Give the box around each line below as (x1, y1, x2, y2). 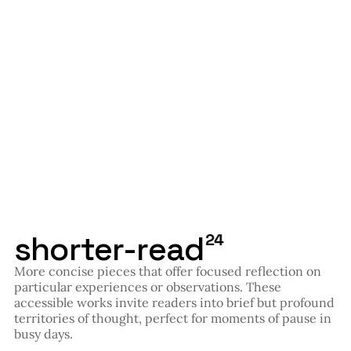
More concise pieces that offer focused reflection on (14, 263, 321, 280)
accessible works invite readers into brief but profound (14, 295, 335, 311)
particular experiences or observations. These (14, 279, 281, 295)
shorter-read (14, 228, 204, 270)
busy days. (14, 326, 73, 342)
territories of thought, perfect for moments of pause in (14, 310, 331, 327)
